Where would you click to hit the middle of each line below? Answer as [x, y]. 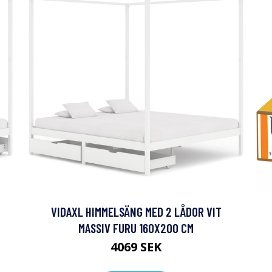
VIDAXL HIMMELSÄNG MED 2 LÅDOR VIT [136, 212]
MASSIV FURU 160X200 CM [136, 228]
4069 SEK [136, 247]
